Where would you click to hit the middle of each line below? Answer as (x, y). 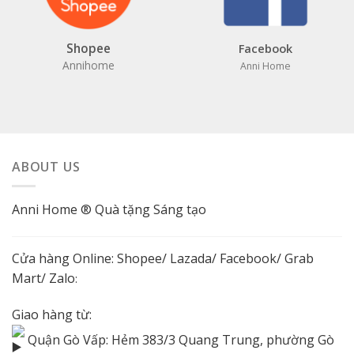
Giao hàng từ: (52, 314)
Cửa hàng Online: (64, 258)
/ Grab (295, 258)
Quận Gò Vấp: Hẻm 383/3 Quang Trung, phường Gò (179, 339)
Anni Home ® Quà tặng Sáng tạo (109, 210)
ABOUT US (46, 166)
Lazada (191, 258)
